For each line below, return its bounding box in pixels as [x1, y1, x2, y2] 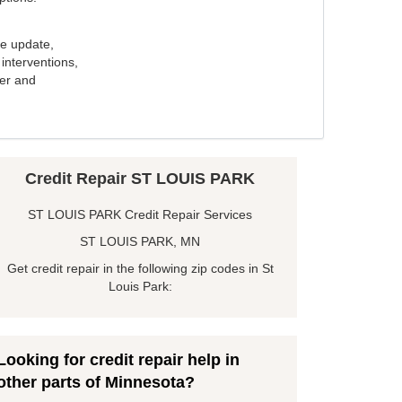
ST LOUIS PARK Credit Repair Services [28, 207, 252, 223]
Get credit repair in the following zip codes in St [6, 261, 274, 276]
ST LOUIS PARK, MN [80, 234, 200, 249]
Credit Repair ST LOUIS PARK [25, 170, 255, 188]
